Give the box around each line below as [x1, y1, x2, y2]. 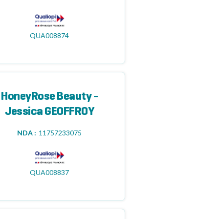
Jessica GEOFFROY [5, 107, 94, 117]
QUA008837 [30, 168, 69, 176]
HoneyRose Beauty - [1, 91, 98, 102]
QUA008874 [30, 31, 69, 40]
